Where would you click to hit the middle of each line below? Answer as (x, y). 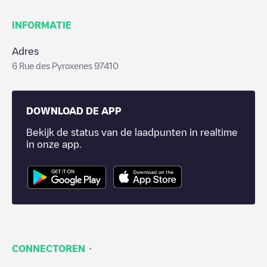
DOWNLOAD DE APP (74, 111)
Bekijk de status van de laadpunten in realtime (132, 132)
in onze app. (54, 144)
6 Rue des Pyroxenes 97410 (65, 66)
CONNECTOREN (49, 248)
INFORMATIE (42, 25)
